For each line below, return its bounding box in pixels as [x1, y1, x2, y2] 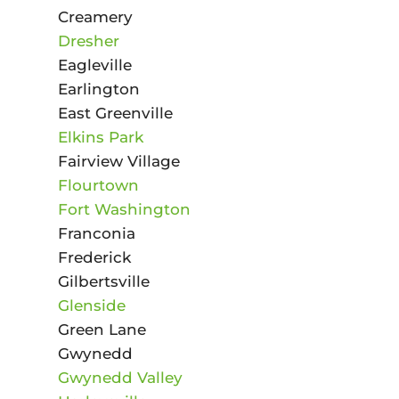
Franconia [57, 224, 135, 242]
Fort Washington [57, 199, 191, 218]
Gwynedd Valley [57, 368, 183, 387]
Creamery [57, 7, 133, 26]
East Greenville [57, 103, 173, 122]
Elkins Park [57, 127, 143, 146]
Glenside [57, 296, 126, 314]
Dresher [57, 31, 119, 50]
